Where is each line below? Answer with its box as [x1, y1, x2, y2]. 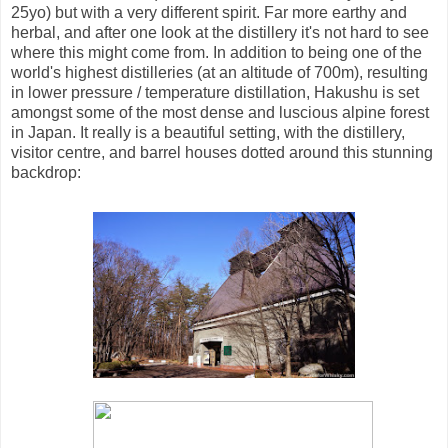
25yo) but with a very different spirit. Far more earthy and [11, 4, 407, 22]
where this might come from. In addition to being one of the [11, 44, 422, 62]
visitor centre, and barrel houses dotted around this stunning [11, 144, 433, 162]
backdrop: [11, 164, 81, 182]
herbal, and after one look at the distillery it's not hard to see [11, 24, 429, 42]
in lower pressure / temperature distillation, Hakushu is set [11, 84, 419, 102]
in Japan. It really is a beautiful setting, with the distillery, [11, 124, 405, 142]
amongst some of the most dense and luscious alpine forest [11, 104, 429, 122]
